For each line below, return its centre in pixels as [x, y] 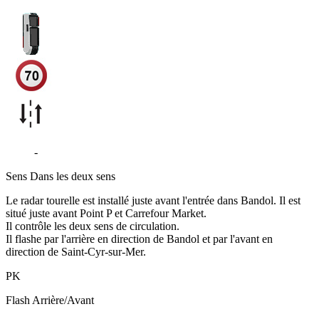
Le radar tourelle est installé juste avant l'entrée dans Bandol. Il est [153, 201]
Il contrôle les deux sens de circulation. [93, 226]
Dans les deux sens [73, 177]
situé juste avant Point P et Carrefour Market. [106, 214]
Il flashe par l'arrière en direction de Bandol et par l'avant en [139, 239]
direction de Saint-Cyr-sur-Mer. [76, 252]
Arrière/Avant [63, 300]
